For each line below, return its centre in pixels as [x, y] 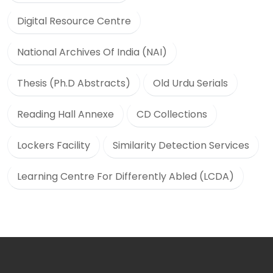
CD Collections [172, 114]
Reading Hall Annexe [66, 114]
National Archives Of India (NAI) [92, 52]
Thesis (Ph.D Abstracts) [74, 83]
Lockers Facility [54, 145]
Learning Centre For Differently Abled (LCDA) [126, 176]
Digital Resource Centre [74, 21]
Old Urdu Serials [190, 83]
